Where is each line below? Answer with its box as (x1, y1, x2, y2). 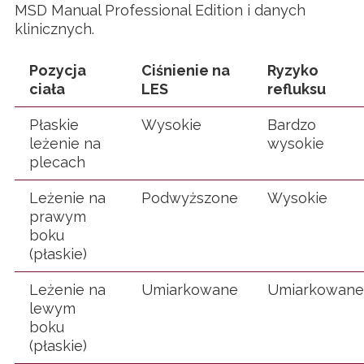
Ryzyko (267, 62, 318, 80)
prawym (29, 208, 86, 226)
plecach (29, 154, 85, 171)
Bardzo (267, 116, 316, 134)
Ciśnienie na (141, 62, 230, 80)
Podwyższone (141, 189, 238, 207)
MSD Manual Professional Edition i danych (15, 2, 305, 19)
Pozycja (29, 62, 86, 80)
